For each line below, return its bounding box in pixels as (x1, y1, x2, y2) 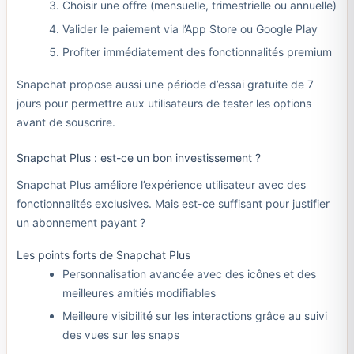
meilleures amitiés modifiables (62, 285, 216, 299)
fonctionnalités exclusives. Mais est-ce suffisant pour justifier (16, 196, 330, 210)
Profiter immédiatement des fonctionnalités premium (62, 45, 332, 59)
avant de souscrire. (16, 115, 115, 130)
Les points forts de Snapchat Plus (16, 247, 190, 262)
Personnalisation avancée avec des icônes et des (62, 266, 316, 281)
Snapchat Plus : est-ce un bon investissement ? (16, 151, 261, 165)
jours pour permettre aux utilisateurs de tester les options (16, 96, 311, 111)
